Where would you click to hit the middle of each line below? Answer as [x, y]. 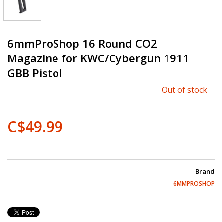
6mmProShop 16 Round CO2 [82, 43]
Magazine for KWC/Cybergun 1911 [98, 58]
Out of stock [184, 89]
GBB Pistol [35, 73]
